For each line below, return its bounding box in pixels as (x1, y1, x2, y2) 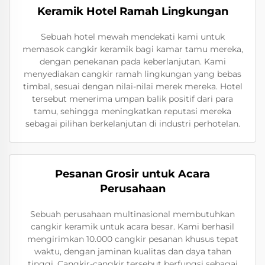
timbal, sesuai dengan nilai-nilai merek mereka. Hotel (22, 81, 243, 92)
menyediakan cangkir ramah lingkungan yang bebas (24, 69, 241, 79)
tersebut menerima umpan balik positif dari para (32, 93, 233, 104)
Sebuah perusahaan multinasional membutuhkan (30, 209, 235, 219)
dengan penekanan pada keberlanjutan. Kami (39, 56, 226, 67)
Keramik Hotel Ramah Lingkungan (37, 5, 228, 18)
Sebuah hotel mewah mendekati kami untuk (40, 31, 225, 42)
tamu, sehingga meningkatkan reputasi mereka (34, 106, 231, 117)
